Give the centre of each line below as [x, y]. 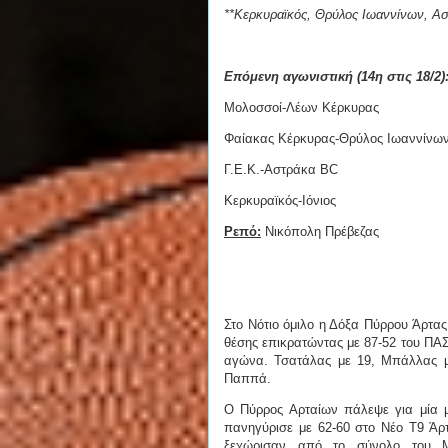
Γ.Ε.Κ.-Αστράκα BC [281, 170]
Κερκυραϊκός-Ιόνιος [282, 201]
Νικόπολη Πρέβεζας [320, 232]
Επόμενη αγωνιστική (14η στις [318, 77]
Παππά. [249, 379]
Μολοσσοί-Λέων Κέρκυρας [301, 108]
